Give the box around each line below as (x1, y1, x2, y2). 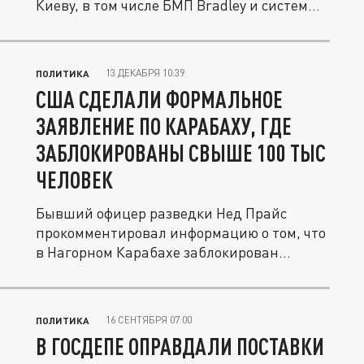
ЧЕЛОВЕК (36, 166, 113, 193)
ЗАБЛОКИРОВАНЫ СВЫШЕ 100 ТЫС (36, 139, 326, 167)
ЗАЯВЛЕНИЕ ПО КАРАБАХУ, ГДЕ (36, 112, 292, 140)
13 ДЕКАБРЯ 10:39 (106, 67, 184, 79)
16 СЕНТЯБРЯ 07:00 (106, 314, 192, 326)
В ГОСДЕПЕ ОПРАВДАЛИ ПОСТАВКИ (36, 332, 324, 360)
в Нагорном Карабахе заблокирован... (36, 243, 291, 261)
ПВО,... (36, 15, 80, 33)
